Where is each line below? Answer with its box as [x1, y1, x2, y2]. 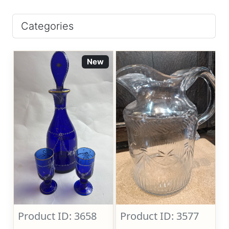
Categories [21, 20, 74, 32]
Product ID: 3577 [120, 209, 199, 223]
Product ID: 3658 [18, 209, 97, 223]
